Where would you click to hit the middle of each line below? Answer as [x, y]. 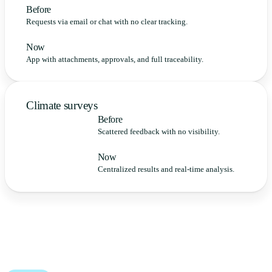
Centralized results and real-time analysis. [166, 170]
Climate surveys [62, 106]
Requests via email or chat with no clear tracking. [107, 22]
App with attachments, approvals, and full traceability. [115, 59]
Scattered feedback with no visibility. [158, 132]
